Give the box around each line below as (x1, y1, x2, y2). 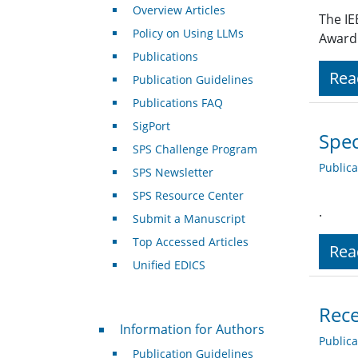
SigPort (132, 118, 170, 134)
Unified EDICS (132, 257, 205, 273)
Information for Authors (119, 320, 265, 339)
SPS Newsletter (132, 165, 213, 181)
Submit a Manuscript (132, 211, 245, 227)
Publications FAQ (132, 95, 223, 111)
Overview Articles (132, 2, 225, 18)
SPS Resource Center (132, 188, 244, 204)
